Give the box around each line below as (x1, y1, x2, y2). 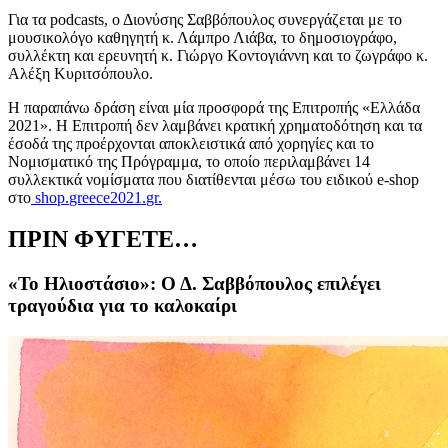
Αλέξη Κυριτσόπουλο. (8, 64, 157, 82)
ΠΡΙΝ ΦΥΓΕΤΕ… (8, 226, 198, 253)
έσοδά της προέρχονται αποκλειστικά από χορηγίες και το (8, 134, 374, 152)
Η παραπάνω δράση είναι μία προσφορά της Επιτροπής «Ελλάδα (8, 98, 420, 116)
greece (69, 188, 110, 206)
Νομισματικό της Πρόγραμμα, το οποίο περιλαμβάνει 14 (8, 152, 370, 170)
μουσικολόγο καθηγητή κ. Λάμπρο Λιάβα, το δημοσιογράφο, (8, 28, 397, 46)
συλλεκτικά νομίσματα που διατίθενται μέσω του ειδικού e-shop (8, 170, 419, 188)
